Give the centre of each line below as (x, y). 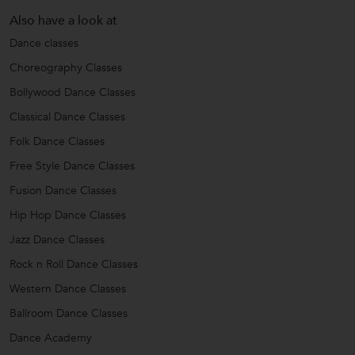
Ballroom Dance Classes (69, 314)
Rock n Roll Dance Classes (74, 265)
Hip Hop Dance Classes (68, 216)
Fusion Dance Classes (63, 191)
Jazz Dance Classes (57, 240)
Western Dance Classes (68, 289)
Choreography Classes (66, 68)
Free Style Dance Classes (72, 166)
